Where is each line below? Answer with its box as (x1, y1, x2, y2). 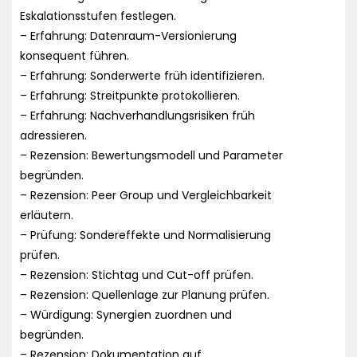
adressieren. (20, 127, 87, 143)
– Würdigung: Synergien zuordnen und (20, 306, 232, 323)
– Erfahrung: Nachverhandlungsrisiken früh (20, 107, 255, 124)
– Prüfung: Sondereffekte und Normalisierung (20, 226, 271, 243)
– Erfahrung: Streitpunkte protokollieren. (20, 87, 240, 104)
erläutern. (20, 206, 73, 223)
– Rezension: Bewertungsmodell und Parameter (20, 147, 283, 163)
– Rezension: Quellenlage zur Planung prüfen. (20, 286, 269, 303)
